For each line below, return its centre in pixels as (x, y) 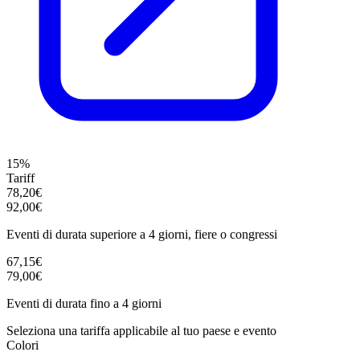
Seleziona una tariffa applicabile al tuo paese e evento (141, 330)
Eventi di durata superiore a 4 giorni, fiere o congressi (142, 234)
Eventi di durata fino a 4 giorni (84, 303)
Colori (22, 345)
